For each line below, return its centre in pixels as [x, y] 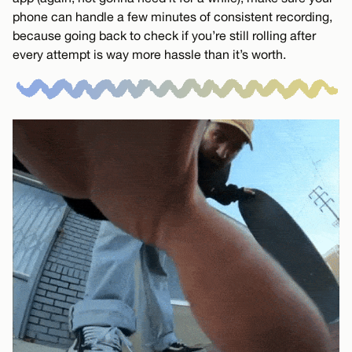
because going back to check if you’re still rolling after [164, 35]
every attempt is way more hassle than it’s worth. [149, 54]
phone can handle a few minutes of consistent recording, [172, 16]
